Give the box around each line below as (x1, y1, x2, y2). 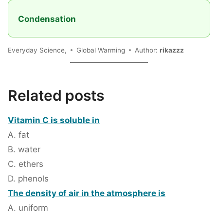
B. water (8, 145, 40, 155)
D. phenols (8, 174, 49, 184)
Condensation (18, 14, 78, 24)
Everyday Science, (8, 46, 67, 54)
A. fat (8, 130, 29, 140)
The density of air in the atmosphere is (8, 188, 165, 199)
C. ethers (8, 159, 43, 169)
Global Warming (76, 46, 125, 54)
